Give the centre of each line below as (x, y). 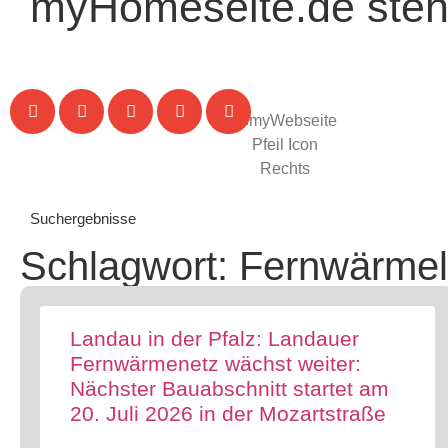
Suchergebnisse (83, 218)
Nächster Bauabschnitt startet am (229, 388)
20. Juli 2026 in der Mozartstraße (228, 413)
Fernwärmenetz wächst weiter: (215, 363)
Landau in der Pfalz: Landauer (214, 338)
